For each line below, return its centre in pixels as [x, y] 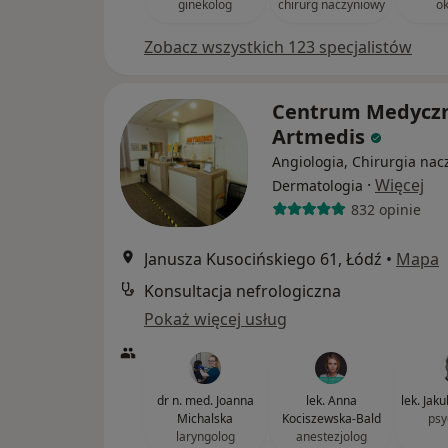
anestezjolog [331, 436]
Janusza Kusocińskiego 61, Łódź [263, 259]
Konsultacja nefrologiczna [242, 291]
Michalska [205, 418]
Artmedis [321, 136]
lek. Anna [331, 400]
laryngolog [205, 436]
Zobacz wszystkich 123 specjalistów [278, 47]
